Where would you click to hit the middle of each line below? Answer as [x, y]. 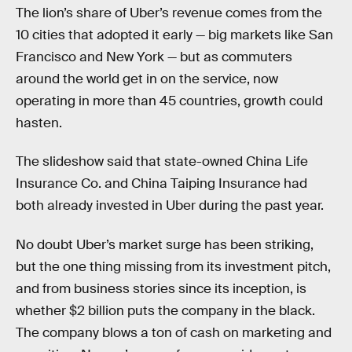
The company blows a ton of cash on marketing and [174, 332]
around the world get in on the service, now [147, 79]
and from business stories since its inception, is [161, 288]
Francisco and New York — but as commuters [154, 57]
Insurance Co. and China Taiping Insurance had [161, 184]
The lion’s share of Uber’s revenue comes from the [169, 13]
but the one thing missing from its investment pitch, [173, 266]
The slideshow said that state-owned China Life [162, 162]
